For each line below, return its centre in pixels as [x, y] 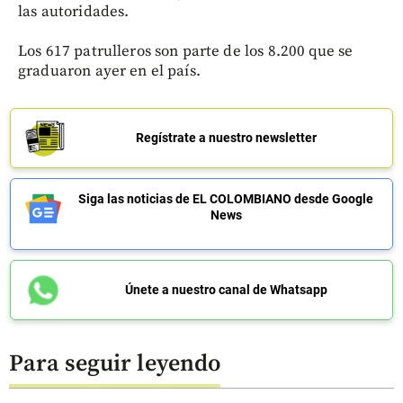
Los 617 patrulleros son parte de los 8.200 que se [186, 51]
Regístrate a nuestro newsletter [226, 137]
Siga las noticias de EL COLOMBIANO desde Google [226, 198]
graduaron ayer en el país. [109, 71]
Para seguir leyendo [115, 364]
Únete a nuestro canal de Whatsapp [226, 289]
